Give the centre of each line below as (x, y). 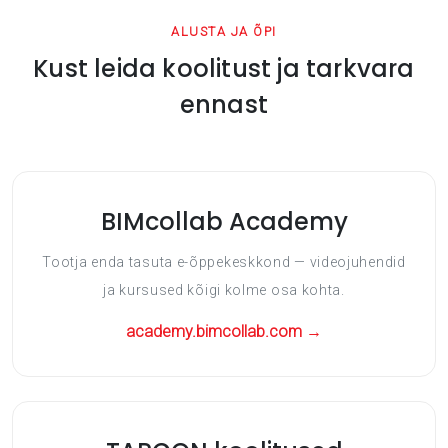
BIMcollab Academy (224, 221)
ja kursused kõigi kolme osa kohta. (224, 289)
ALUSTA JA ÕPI (224, 31)
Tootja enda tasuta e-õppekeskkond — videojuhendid (224, 261)
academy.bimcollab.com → (224, 331)
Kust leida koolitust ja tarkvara (224, 68)
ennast (224, 104)
